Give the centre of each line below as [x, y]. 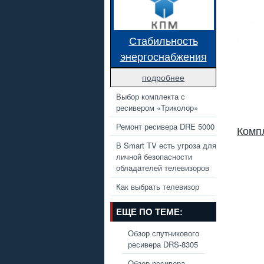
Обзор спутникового [163, 233]
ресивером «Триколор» [157, 107]
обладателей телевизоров [163, 167]
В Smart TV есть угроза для [166, 145]
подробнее [163, 77]
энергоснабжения [163, 56]
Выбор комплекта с [151, 96]
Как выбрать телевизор [158, 186]
